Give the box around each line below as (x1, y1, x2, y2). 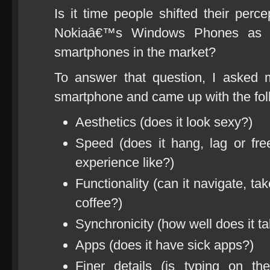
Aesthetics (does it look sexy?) (75, 115, 253, 130)
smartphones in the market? (54, 45, 216, 60)
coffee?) (75, 195, 122, 210)
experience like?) (75, 155, 174, 170)
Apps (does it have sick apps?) (75, 237, 254, 253)
